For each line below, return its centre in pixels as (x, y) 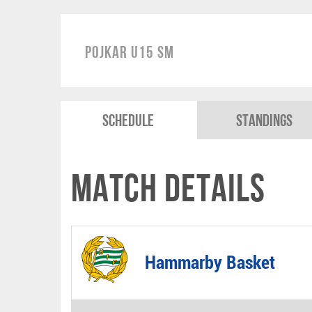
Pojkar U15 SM (130, 52)
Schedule (128, 120)
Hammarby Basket (210, 262)
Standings (265, 120)
